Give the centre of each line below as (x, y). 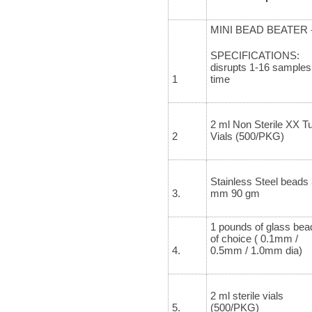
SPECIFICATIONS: (255, 55)
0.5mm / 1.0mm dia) (256, 250)
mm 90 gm (235, 193)
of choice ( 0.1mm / (254, 238)
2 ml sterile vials (247, 295)
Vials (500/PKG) (247, 136)
